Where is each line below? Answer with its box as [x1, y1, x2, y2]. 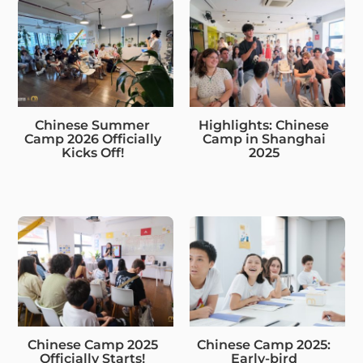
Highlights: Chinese [199, 117, 330, 133]
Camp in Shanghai [202, 130, 326, 147]
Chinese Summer [35, 117, 151, 133]
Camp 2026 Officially [23, 130, 161, 147]
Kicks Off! [61, 144, 124, 160]
